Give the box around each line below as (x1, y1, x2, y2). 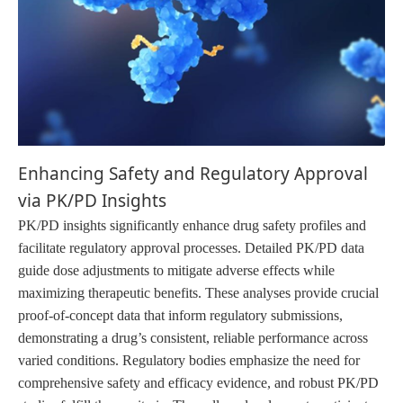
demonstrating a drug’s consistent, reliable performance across (18, 329, 368, 345)
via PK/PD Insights (18, 188, 166, 212)
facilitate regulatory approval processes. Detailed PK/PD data (18, 239, 364, 255)
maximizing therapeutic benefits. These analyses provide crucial (18, 284, 379, 300)
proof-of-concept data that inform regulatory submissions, (18, 307, 343, 323)
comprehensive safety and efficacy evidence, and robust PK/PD (18, 374, 379, 390)
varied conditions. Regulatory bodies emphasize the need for (18, 352, 360, 368)
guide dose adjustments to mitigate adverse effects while (18, 262, 335, 278)
